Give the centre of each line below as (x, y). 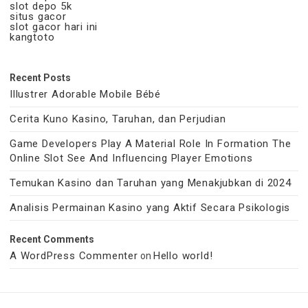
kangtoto (32, 37)
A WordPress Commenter (74, 255)
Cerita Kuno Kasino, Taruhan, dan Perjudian (118, 119)
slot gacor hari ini (54, 26)
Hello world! (183, 255)
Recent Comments (52, 239)
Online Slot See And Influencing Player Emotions (131, 158)
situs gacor (38, 16)
